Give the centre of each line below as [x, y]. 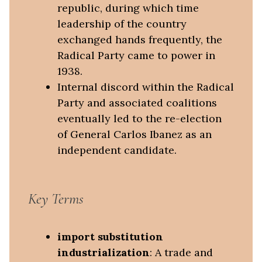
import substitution [110, 237]
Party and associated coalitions [137, 102]
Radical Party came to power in [136, 55]
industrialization [103, 253]
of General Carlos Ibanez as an [134, 134]
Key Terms [56, 198]
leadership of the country [122, 23]
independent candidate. [117, 150]
